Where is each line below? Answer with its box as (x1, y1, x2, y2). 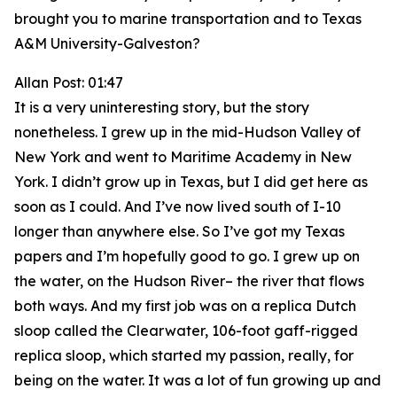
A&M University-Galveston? (14, 35, 200, 52)
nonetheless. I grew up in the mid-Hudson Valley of (14, 123, 361, 141)
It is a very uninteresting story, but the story (14, 98, 309, 116)
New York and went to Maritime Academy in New (14, 148, 352, 166)
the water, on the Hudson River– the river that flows (14, 272, 364, 290)
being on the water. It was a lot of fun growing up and (14, 371, 381, 389)
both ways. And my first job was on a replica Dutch (14, 297, 356, 315)
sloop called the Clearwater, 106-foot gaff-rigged (14, 322, 358, 339)
